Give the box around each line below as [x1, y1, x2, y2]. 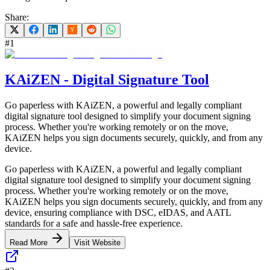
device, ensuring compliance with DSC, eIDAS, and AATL [5, 207, 231, 218]
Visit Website [74, 237, 121, 247]
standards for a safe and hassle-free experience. [5, 218, 183, 228]
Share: [5, 11, 29, 22]
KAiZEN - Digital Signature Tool [5, 71, 209, 87]
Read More [10, 237, 50, 247]
